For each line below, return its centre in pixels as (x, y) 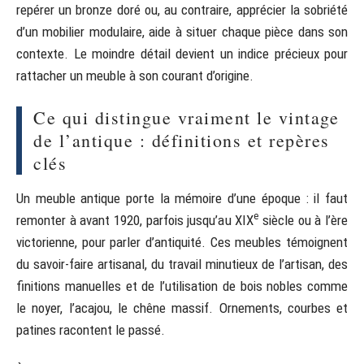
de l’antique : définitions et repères (182, 140)
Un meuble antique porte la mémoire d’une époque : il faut (182, 198)
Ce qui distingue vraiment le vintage (186, 117)
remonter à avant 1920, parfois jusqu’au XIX (135, 220)
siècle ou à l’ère (303, 220)
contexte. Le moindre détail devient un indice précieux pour (182, 53)
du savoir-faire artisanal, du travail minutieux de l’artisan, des (182, 264)
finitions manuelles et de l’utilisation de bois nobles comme (182, 286)
